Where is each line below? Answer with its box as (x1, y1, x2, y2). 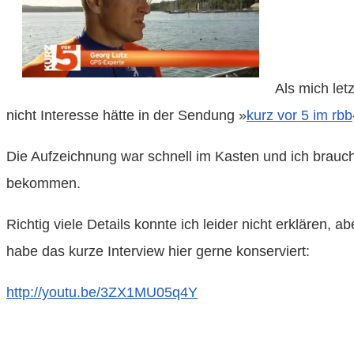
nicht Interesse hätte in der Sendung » (6, 107, 247, 123)
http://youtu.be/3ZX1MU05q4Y (6, 284, 198, 300)
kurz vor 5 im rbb (247, 107, 352, 123)
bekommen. (6, 175, 81, 191)
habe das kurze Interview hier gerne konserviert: (6, 243, 310, 259)
